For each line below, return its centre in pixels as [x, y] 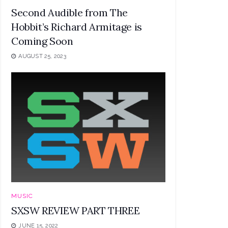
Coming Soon [42, 41]
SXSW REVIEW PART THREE [76, 211]
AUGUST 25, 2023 [41, 56]
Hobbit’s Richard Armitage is [77, 26]
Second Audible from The [69, 12]
